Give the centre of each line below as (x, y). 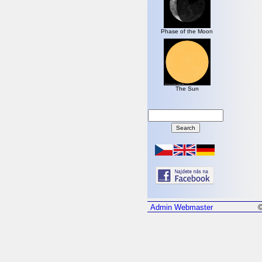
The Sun (187, 89)
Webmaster (194, 208)
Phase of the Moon (187, 32)
